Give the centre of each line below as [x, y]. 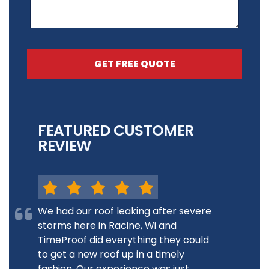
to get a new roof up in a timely [111, 254]
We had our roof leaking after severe [125, 211]
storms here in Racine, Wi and [107, 225]
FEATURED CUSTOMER [116, 130]
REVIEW [65, 145]
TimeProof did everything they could [124, 240]
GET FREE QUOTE [134, 64]
